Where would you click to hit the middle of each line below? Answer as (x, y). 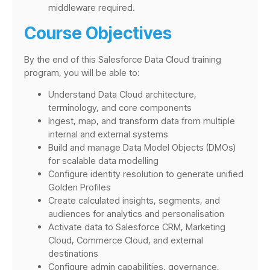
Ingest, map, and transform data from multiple (142, 121)
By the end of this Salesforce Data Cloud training (123, 59)
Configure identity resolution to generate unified (146, 174)
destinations (73, 254)
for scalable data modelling (103, 161)
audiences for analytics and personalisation (136, 214)
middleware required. (92, 7)
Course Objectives (98, 33)
